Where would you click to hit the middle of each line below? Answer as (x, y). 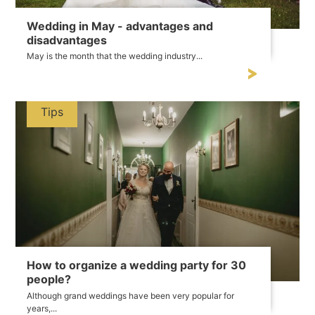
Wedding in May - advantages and (120, 26)
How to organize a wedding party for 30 (137, 265)
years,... (42, 308)
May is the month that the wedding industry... (115, 56)
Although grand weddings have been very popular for (131, 295)
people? (49, 279)
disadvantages (67, 40)
